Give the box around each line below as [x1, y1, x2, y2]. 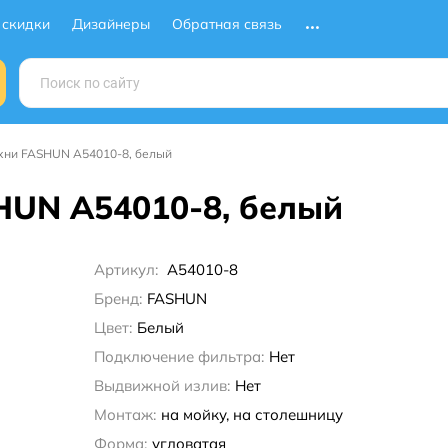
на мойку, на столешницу [160, 405, 343, 425]
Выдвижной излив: [93, 376, 230, 396]
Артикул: [93, 260, 162, 280]
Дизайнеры [72, 14, 150, 33]
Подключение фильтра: [93, 347, 264, 367]
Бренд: [93, 289, 142, 309]
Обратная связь [172, 14, 282, 33]
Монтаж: [93, 405, 156, 425]
